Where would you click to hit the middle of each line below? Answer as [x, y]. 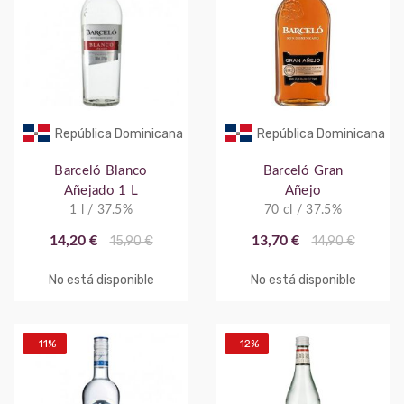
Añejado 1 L [101, 190]
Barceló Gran [303, 170]
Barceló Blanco [101, 170]
